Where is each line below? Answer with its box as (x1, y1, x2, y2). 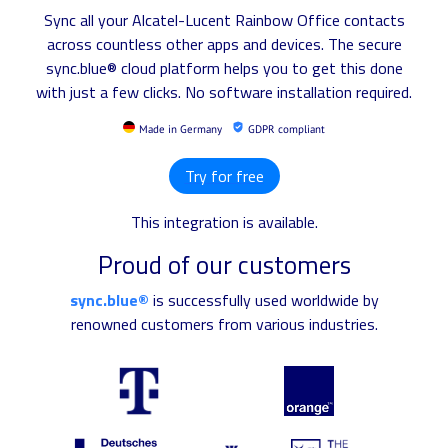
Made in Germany (138, 122, 222, 136)
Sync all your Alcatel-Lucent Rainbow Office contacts (43, 8, 405, 32)
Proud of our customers (97, 245, 351, 284)
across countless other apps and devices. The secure (46, 32, 402, 56)
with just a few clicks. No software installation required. (36, 80, 412, 104)
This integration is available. (130, 210, 318, 234)
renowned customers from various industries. (70, 312, 378, 336)
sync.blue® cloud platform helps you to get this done (45, 56, 403, 80)
